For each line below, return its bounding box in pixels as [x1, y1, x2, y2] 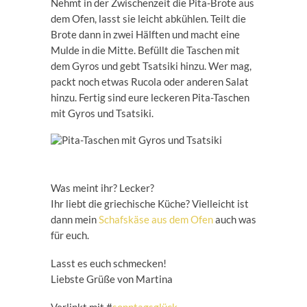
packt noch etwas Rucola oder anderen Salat [51, 75, 249, 88]
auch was [213, 213, 256, 225]
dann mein [51, 213, 99, 225]
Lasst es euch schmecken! [51, 257, 167, 269]
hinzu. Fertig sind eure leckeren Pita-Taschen [51, 91, 249, 103]
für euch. [51, 229, 89, 241]
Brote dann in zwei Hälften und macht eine [51, 28, 240, 40]
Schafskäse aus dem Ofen [99, 213, 213, 225]
